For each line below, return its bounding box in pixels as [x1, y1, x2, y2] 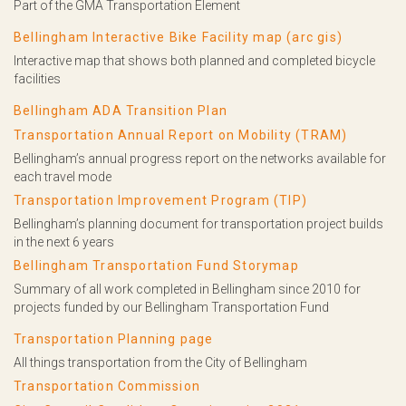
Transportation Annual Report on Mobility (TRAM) [14, 128, 348, 142]
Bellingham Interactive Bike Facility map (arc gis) [14, 30, 343, 44]
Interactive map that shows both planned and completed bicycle [14, 53, 375, 68]
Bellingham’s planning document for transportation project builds [14, 217, 383, 231]
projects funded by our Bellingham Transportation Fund [14, 300, 329, 314]
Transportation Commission [14, 379, 200, 393]
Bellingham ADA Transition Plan [14, 103, 228, 118]
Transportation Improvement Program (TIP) [14, 193, 308, 208]
